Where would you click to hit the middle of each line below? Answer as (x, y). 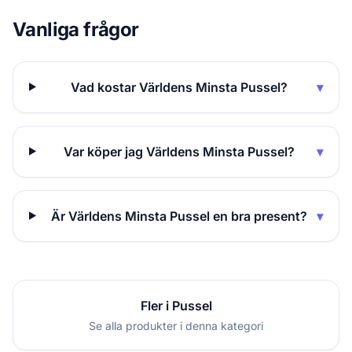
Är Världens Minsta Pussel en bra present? (180, 216)
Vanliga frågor (76, 29)
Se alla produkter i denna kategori (176, 325)
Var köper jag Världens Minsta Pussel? (180, 151)
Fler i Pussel (176, 305)
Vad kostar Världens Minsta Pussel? (180, 87)
